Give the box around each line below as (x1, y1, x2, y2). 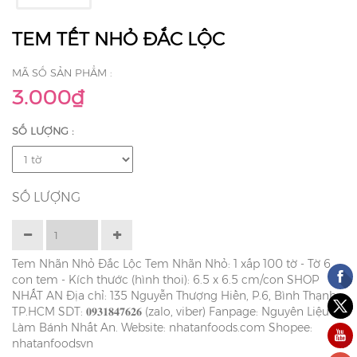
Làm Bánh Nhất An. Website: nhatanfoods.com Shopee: (12, 320, 312, 335)
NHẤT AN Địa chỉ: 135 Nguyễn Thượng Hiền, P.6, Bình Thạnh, (12, 288, 339, 303)
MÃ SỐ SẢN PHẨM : (12, 65, 112, 79)
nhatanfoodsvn (12, 335, 93, 351)
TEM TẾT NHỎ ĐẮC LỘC (12, 27, 225, 50)
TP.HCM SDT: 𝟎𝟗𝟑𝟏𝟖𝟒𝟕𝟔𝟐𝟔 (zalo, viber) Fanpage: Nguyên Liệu (12, 304, 329, 319)
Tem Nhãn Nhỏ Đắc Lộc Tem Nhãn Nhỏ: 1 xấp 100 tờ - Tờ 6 (12, 256, 331, 271)
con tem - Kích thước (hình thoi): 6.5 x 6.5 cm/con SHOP (12, 272, 319, 287)
